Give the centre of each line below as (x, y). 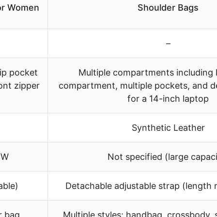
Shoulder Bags (168, 7)
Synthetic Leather (168, 127)
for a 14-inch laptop (168, 98)
